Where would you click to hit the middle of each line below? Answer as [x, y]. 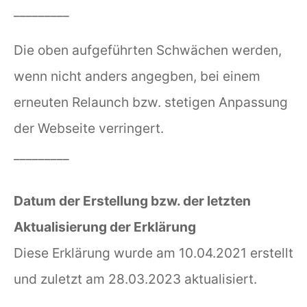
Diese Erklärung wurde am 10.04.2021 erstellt [153, 253]
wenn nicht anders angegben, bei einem [137, 76]
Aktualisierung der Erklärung [105, 227]
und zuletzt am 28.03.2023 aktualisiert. [135, 279]
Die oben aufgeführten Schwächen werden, [148, 50]
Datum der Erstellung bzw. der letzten [132, 201]
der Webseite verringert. [89, 128]
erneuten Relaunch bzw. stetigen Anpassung [151, 102]
